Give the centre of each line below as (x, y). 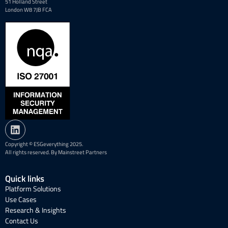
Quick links (25, 179)
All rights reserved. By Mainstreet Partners (56, 152)
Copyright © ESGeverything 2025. (44, 144)
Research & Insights (36, 210)
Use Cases (21, 199)
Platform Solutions (33, 189)
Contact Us (22, 221)
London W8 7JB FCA (28, 9)
